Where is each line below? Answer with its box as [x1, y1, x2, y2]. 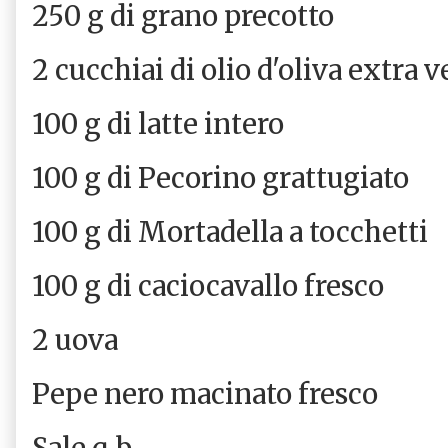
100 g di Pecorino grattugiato [32, 160, 415, 195]
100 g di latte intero [32, 106, 284, 141]
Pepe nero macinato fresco [32, 376, 384, 411]
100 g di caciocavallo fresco [32, 268, 390, 303]
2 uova [32, 322, 124, 357]
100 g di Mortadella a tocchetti [32, 214, 434, 249]
